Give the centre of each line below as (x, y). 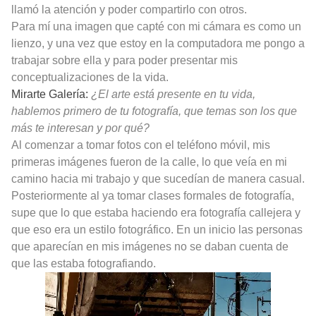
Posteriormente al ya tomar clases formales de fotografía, (153, 196)
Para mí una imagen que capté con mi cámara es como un (156, 27)
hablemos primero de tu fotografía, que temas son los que (154, 111)
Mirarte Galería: (51, 95)
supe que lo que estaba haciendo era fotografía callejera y (156, 213)
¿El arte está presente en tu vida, (173, 95)
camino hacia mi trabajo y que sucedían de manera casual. (158, 179)
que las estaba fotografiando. (84, 264)
